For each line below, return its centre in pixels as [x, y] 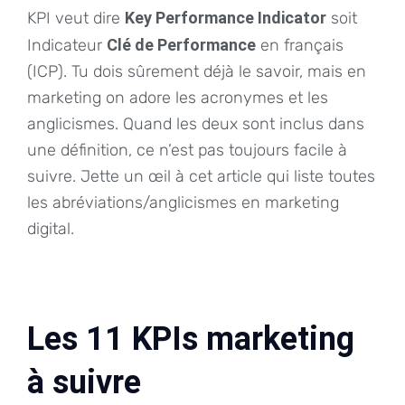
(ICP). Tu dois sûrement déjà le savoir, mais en [197, 72]
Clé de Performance [181, 45]
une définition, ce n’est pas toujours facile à [187, 151]
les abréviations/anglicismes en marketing [183, 203]
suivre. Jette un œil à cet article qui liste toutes [201, 177]
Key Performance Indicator [226, 18]
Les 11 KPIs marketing [191, 339]
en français [300, 46]
